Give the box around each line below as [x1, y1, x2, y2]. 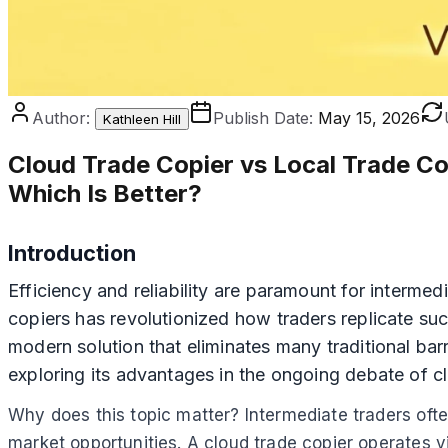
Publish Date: [213, 108, 313, 128]
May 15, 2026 [318, 108, 420, 128]
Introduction [8, 239, 136, 266]
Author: [32, 108, 90, 128]
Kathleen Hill [103, 111, 181, 127]
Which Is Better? [8, 178, 202, 208]
